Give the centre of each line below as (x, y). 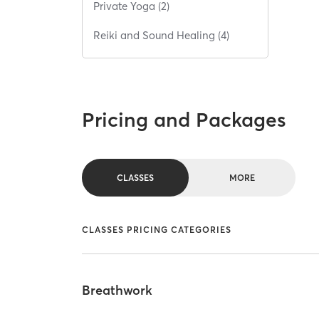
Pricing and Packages (184, 120)
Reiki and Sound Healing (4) (162, 35)
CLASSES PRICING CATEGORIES (157, 230)
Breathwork (117, 291)
